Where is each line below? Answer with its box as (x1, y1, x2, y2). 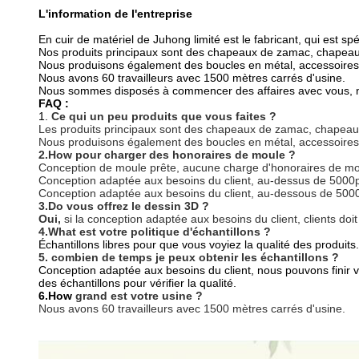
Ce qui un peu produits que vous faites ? (51, 110, 276, 123)
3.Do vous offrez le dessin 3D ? (38, 200, 209, 212)
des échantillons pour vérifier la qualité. (38, 276, 236, 289)
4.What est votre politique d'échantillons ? (38, 225, 271, 238)
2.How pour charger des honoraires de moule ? (38, 148, 296, 161)
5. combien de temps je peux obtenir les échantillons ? (38, 251, 339, 264)
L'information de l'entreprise (38, 7, 192, 20)
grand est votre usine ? (75, 289, 203, 302)
